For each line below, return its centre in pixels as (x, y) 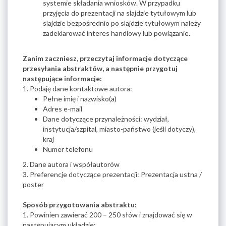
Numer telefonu (68, 149)
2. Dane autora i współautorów (71, 164)
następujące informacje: (62, 78)
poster (34, 184)
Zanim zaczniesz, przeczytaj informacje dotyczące (105, 58)
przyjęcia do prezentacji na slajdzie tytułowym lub (120, 13)
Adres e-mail (63, 109)
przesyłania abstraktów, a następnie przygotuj (100, 68)
